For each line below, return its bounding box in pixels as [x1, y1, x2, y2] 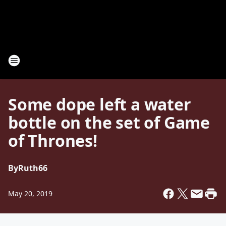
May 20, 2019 [8, 189, 52, 198]
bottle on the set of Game [8, 111, 210, 133]
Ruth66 [18, 162, 47, 174]
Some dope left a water [8, 93, 191, 115]
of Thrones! [8, 130, 97, 151]
